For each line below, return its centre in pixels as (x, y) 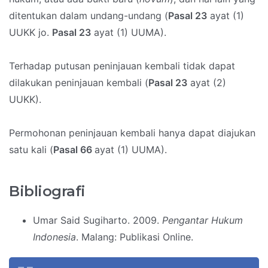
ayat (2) (207, 83)
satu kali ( (31, 150)
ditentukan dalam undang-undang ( (89, 16)
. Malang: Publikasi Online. (135, 237)
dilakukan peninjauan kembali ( (79, 83)
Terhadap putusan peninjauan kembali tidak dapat (122, 66)
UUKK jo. (31, 33)
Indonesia (54, 237)
